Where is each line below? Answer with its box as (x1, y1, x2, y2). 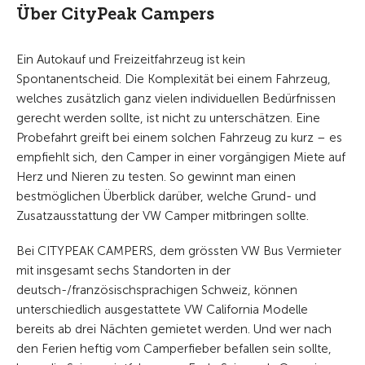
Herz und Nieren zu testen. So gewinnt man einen (16, 169, 296, 185)
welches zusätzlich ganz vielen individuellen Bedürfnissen (16, 91, 336, 107)
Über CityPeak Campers (16, 4, 214, 24)
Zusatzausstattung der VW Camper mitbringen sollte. (16, 209, 312, 224)
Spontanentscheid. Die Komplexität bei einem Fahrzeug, (16, 72, 331, 87)
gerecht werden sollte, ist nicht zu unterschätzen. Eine (16, 111, 320, 126)
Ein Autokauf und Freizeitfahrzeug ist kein (16, 52, 245, 68)
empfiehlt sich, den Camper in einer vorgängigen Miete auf (16, 150, 345, 165)
